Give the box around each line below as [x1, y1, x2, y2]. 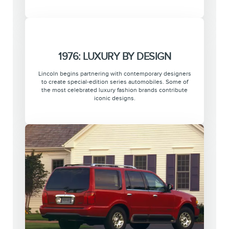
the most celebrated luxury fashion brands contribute [41, 86, 188, 94]
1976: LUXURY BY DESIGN [58, 50, 171, 62]
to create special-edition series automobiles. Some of [41, 78, 188, 85]
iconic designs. [94, 95, 135, 102]
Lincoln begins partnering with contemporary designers [38, 70, 191, 77]
